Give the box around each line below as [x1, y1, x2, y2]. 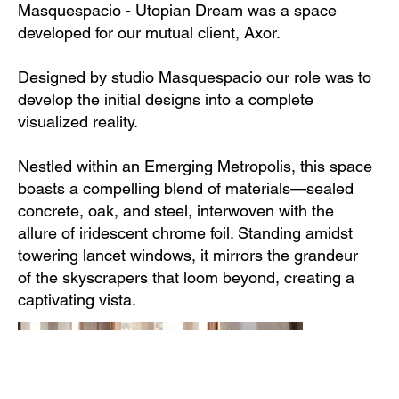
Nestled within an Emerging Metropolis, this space [18, 156, 372, 175]
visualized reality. [18, 111, 138, 131]
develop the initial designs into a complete [18, 89, 313, 109]
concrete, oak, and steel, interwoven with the [18, 200, 334, 220]
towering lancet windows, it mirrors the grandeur [18, 245, 358, 265]
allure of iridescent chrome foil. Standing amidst [18, 223, 353, 242]
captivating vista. [18, 289, 136, 309]
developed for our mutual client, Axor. [18, 22, 281, 42]
